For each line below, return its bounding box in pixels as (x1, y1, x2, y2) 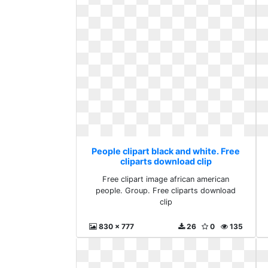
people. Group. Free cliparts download (96, 186, 236, 195)
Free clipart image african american (102, 175, 230, 184)
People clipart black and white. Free (92, 146, 240, 156)
